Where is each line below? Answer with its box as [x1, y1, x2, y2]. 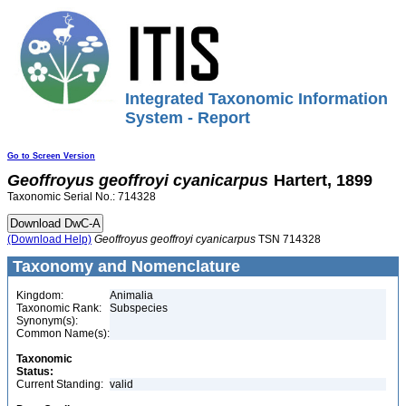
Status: [16, 365, 53, 378]
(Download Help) [7, 233, 92, 246]
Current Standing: [16, 378, 103, 391]
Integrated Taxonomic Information [125, 90, 388, 108]
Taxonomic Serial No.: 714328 [7, 190, 156, 203]
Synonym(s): [16, 314, 78, 327]
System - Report [125, 109, 250, 127]
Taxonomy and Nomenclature [8, 257, 240, 275]
